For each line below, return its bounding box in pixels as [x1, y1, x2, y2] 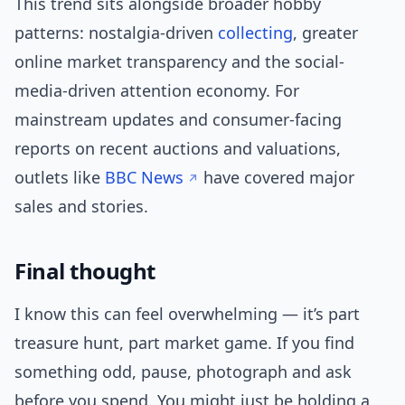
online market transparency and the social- [14, 51, 344, 73]
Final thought [14, 256, 155, 287]
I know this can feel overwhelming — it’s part [14, 303, 360, 325]
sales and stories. [14, 195, 148, 218]
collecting [218, 22, 293, 44]
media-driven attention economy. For [14, 80, 299, 102]
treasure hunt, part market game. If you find [14, 332, 354, 354]
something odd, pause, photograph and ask [14, 361, 352, 383]
